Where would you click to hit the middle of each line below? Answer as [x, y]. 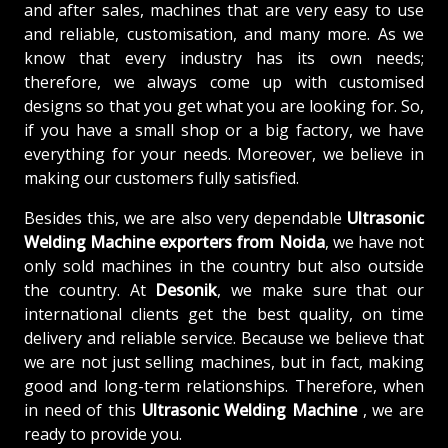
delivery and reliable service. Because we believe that [224, 337]
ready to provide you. [103, 433]
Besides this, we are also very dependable [183, 217]
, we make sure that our [320, 289]
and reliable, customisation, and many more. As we [224, 33]
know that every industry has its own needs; [224, 57]
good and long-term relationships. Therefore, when [224, 385]
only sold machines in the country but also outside [224, 265]
